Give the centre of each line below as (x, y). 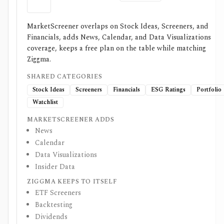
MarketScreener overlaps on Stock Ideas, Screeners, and (118, 26)
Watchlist (45, 102)
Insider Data (55, 167)
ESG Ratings (168, 90)
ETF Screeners (58, 193)
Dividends (51, 217)
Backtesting (54, 205)
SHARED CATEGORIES (65, 77)
